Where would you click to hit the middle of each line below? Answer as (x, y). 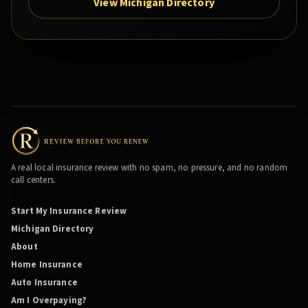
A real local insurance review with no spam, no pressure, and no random (150, 168)
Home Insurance (47, 265)
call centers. (34, 180)
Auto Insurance (44, 283)
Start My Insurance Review (69, 211)
